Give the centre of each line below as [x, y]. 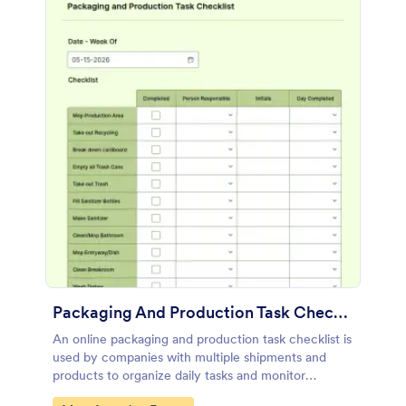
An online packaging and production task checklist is [202, 339]
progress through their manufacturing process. [186, 393]
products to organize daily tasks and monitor [179, 375]
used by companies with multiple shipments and [189, 357]
